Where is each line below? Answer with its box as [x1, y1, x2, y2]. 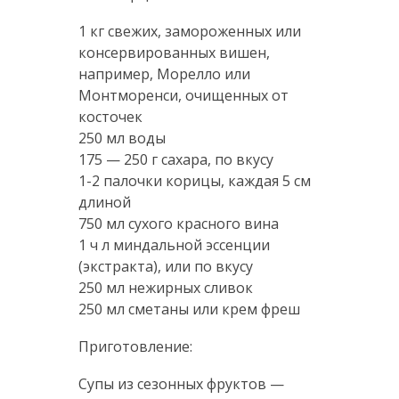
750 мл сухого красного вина [77, 214, 279, 234]
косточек [77, 107, 142, 127]
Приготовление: [77, 337, 192, 357]
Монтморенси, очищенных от [77, 85, 289, 106]
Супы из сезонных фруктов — [77, 374, 284, 395]
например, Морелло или [77, 64, 250, 85]
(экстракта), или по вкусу [77, 256, 253, 277]
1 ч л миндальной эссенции [77, 235, 270, 256]
